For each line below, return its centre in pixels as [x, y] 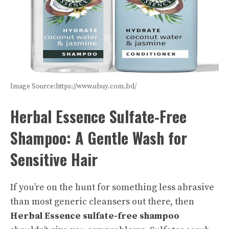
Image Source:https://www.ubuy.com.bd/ [73, 86]
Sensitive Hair [54, 159]
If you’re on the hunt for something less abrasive [112, 187]
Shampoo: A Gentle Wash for [99, 138]
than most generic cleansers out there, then [102, 201]
